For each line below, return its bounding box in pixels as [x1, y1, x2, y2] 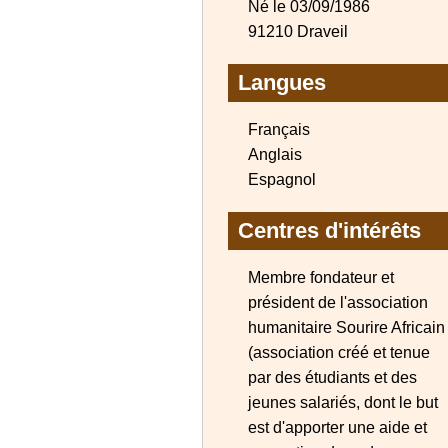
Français [248, 121, 310, 138]
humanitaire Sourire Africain [248, 319, 445, 336]
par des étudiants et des [248, 369, 417, 386]
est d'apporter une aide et [248, 419, 427, 436]
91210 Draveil [248, 23, 348, 40]
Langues [238, 70, 326, 95]
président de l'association [248, 294, 428, 311]
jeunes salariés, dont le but [248, 394, 438, 411]
